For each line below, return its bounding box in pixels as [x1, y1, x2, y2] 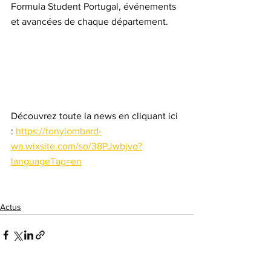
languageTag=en [11, 156, 82, 167]
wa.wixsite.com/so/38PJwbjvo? [11, 141, 142, 152]
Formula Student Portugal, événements [11, 1, 178, 11]
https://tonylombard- [16, 126, 102, 137]
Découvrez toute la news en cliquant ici [11, 111, 180, 122]
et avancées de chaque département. [11, 16, 168, 27]
